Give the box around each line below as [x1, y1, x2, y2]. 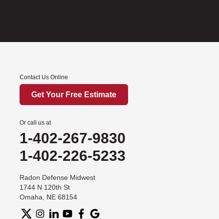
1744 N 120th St [20, 183, 70, 191]
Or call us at [20, 119, 51, 126]
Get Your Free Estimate [31, 90, 116, 99]
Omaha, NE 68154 [20, 193, 77, 201]
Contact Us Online [20, 73, 68, 81]
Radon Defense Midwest [20, 173, 95, 181]
